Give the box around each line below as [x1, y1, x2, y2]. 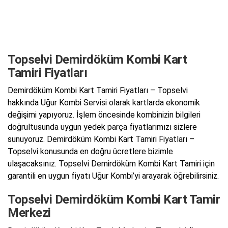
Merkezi [8, 206, 51, 220]
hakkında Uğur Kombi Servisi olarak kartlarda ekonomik [8, 98, 200, 108]
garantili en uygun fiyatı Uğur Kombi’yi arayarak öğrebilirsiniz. [8, 171, 219, 181]
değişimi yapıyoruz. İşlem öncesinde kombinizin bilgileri [8, 110, 201, 120]
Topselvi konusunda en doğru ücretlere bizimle [8, 147, 173, 157]
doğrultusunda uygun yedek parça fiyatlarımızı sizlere [8, 122, 197, 132]
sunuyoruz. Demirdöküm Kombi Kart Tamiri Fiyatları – [8, 134, 194, 145]
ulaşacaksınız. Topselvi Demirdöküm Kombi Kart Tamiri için [8, 159, 215, 169]
